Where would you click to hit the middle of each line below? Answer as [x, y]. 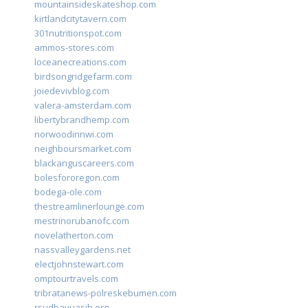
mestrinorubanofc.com [82, 221]
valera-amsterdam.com [83, 106]
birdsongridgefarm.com [83, 77]
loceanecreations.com [80, 62]
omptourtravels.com [76, 279]
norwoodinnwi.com [74, 134]
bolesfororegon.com [77, 178]
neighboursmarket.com [83, 149]
